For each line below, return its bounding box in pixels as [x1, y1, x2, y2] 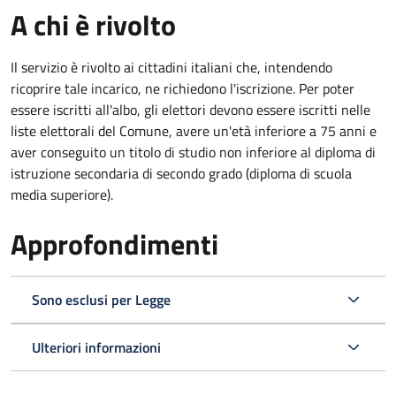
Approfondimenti [11, 222, 218, 265]
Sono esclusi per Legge [32, 288, 171, 310]
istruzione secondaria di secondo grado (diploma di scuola [11, 162, 352, 184]
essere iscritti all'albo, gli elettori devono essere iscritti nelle [11, 98, 370, 120]
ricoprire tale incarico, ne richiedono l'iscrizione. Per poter [11, 77, 354, 99]
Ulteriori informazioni [32, 336, 161, 358]
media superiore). [11, 183, 113, 205]
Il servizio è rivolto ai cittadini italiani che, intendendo [11, 56, 332, 78]
